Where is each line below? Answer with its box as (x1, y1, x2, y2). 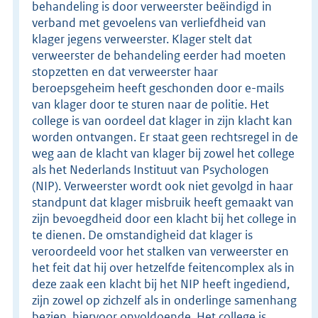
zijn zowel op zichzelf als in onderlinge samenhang (32, 292, 297, 308)
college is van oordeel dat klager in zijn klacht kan (32, 112, 292, 128)
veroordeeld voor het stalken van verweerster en (32, 243, 289, 259)
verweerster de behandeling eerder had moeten (32, 47, 286, 63)
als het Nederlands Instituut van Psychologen (32, 161, 269, 177)
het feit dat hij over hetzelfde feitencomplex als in (32, 259, 295, 275)
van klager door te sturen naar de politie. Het (32, 96, 269, 112)
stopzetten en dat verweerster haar (32, 63, 218, 79)
